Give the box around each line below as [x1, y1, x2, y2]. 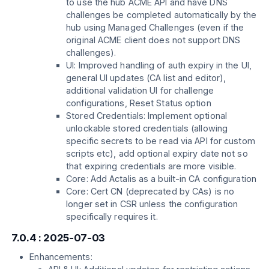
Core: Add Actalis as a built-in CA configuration [66, 174, 256, 184]
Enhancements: [29, 251, 92, 262]
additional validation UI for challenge [66, 85, 214, 96]
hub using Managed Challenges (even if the [66, 22, 244, 33]
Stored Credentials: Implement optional [66, 110, 227, 121]
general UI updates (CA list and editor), [66, 73, 226, 83]
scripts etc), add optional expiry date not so [66, 148, 248, 159]
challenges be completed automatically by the [66, 10, 257, 20]
